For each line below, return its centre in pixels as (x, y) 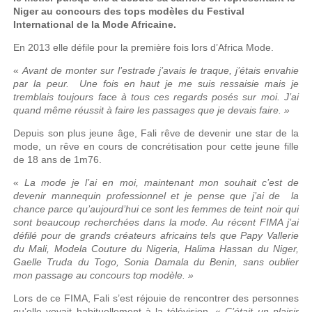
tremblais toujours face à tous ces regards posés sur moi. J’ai (156, 96)
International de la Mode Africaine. (95, 24)
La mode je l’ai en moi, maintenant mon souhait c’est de (162, 182)
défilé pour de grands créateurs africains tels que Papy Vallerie (156, 235)
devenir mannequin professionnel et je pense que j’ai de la (156, 195)
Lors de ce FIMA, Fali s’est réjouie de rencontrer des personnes (156, 298)
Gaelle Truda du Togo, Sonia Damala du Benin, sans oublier (156, 262)
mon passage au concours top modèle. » (104, 275)
